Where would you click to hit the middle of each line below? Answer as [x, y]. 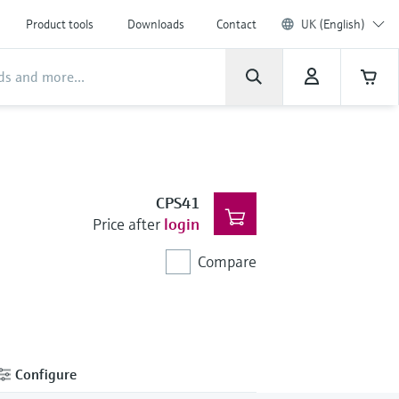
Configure [44, 374]
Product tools [60, 24]
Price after [126, 224]
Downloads [156, 24]
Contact [236, 24]
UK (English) [333, 24]
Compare [227, 261]
